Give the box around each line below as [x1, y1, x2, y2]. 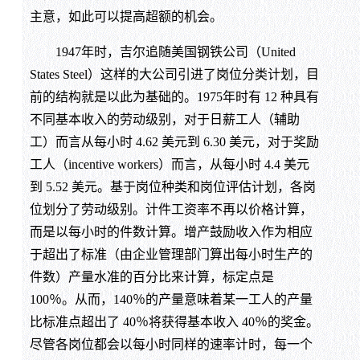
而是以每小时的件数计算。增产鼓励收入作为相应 [29, 225, 313, 239]
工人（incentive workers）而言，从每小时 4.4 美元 [29, 157, 309, 172]
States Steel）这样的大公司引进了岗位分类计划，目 [29, 67, 319, 82]
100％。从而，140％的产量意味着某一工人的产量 [29, 292, 313, 307]
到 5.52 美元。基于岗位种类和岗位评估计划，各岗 [29, 180, 316, 194]
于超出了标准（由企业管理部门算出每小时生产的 [29, 247, 313, 262]
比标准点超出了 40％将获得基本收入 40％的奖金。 [29, 315, 319, 329]
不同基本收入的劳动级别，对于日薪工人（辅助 [29, 112, 300, 127]
